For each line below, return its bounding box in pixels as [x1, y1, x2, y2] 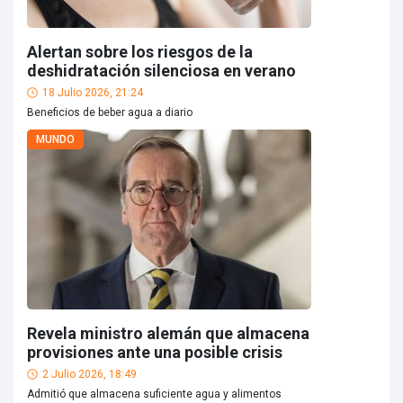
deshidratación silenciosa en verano [27, 61, 296, 80]
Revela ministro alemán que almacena [27, 324, 309, 343]
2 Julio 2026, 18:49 [42, 368, 137, 381]
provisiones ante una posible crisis [27, 343, 282, 362]
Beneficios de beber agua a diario [27, 106, 193, 119]
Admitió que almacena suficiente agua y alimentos [27, 388, 282, 400]
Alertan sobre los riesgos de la [27, 42, 253, 61]
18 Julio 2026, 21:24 [42, 86, 143, 99]
